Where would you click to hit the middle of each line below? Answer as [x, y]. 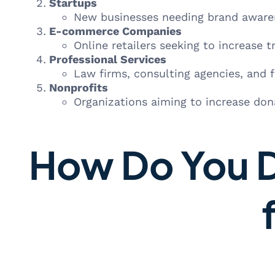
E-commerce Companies [115, 31]
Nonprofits [79, 87]
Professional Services [108, 59]
